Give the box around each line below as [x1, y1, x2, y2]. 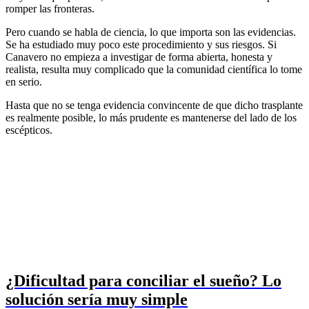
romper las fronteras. [6, 3, 94, 15]
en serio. [6, 76, 42, 88]
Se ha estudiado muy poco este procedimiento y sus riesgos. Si [6, 39, 277, 51]
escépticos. [6, 124, 52, 137]
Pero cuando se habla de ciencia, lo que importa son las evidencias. [6, 26, 296, 39]
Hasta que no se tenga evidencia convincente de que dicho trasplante [6, 99, 303, 112]
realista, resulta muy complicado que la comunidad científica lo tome [6, 63, 302, 76]
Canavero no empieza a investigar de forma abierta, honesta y [6, 51, 272, 63]
